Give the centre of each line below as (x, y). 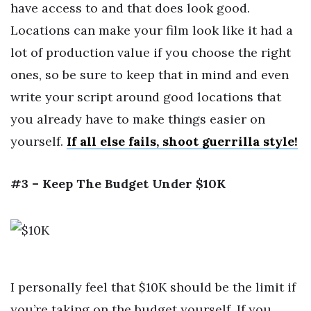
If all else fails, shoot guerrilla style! (182, 141)
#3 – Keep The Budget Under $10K (118, 184)
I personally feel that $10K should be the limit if (153, 287)
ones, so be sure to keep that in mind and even (150, 74)
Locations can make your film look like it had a (152, 30)
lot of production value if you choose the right (151, 52)
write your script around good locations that (146, 96)
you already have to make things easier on (138, 119)
